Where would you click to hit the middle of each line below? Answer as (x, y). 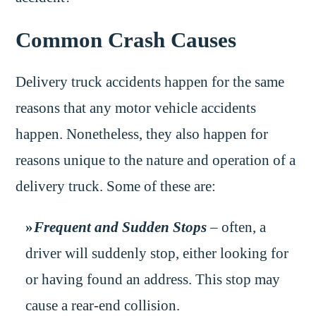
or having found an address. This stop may (152, 279)
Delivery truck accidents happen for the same (150, 82)
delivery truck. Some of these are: (116, 187)
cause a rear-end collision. (102, 305)
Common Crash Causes (126, 40)
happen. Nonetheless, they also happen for (142, 134)
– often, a (237, 227)
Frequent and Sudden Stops (121, 227)
